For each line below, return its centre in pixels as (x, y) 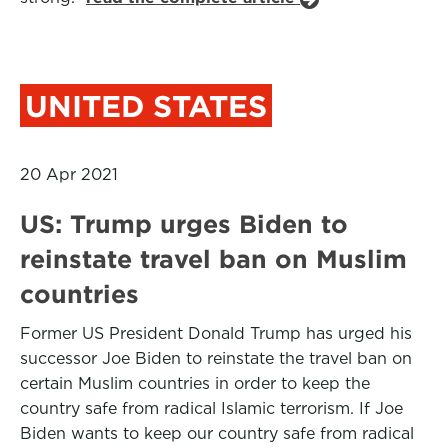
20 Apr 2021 (69, 174)
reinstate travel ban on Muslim (213, 259)
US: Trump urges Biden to (184, 224)
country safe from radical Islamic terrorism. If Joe (211, 408)
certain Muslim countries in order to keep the (195, 383)
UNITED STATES (146, 106)
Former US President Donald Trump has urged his (216, 333)
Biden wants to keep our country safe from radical (217, 433)
